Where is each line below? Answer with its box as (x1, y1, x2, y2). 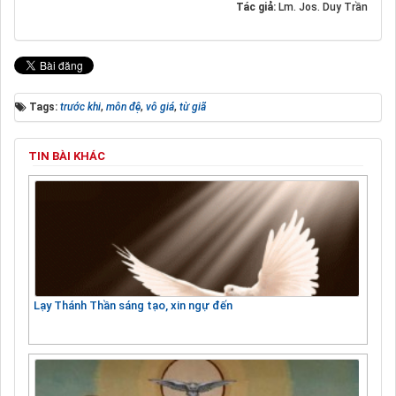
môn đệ (106, 100, 141, 113)
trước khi (60, 100, 101, 113)
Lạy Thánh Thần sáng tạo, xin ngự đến (34, 298, 232, 312)
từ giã (179, 100, 206, 113)
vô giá (146, 100, 174, 113)
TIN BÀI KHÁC (28, 148, 105, 163)
